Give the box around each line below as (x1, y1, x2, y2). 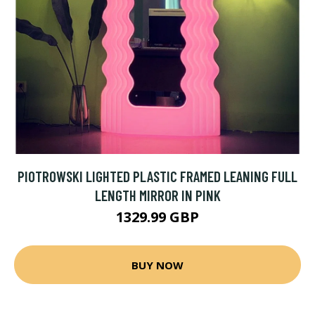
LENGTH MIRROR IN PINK (94, 186, 221, 204)
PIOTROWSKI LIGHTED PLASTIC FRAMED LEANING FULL (18, 167, 297, 185)
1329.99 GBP (116, 207, 199, 226)
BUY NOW (131, 257, 184, 272)
